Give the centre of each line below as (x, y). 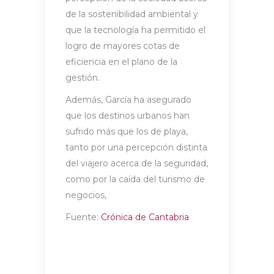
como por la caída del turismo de (135, 179)
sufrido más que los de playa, (127, 131)
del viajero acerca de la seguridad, (137, 163)
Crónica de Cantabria (145, 217)
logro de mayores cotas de (123, 46)
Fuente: (83, 217)
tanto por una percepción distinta (136, 147)
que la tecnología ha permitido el (135, 30)
